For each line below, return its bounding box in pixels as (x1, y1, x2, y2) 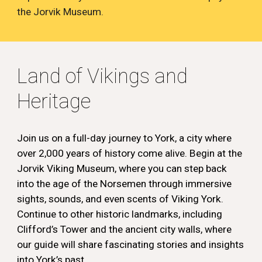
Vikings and (87, 64, 188, 88)
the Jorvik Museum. (17, 6, 104, 18)
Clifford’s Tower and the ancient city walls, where (17, 223, 232, 235)
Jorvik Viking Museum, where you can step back (17, 163, 227, 174)
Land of (17, 64, 88, 88)
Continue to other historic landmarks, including (17, 208, 223, 220)
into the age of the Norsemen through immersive (17, 178, 232, 189)
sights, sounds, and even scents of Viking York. (17, 193, 224, 205)
